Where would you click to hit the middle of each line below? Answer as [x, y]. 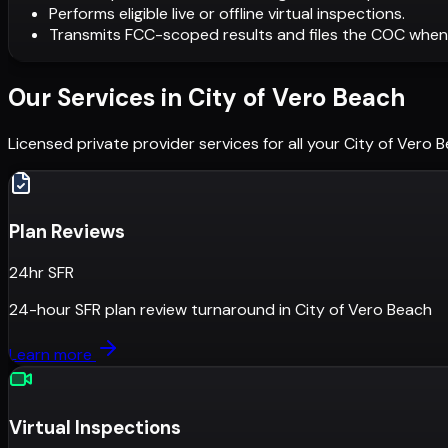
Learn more [52, 355]
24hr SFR [41, 273]
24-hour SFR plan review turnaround [142, 310]
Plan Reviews [67, 231]
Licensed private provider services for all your [174, 143]
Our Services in [95, 97]
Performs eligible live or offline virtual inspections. [227, 13]
